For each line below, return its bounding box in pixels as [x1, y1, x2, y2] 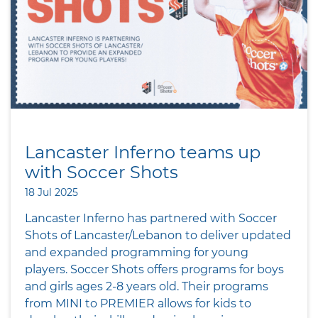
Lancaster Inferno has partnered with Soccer [25, 211, 277, 225]
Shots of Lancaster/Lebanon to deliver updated [25, 228, 291, 242]
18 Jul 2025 [25, 185, 78, 199]
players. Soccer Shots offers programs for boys [25, 262, 284, 276]
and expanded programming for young [25, 245, 248, 259]
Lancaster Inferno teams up [25, 141, 261, 163]
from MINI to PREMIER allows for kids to [25, 296, 251, 310]
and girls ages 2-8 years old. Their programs [25, 279, 268, 293]
